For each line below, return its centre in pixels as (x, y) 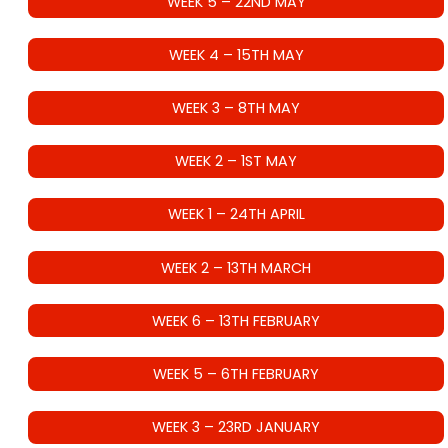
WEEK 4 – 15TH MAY (236, 54)
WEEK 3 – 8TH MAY (236, 108)
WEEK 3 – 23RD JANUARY (236, 427)
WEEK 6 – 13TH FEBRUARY (236, 320)
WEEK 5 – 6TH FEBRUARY (236, 374)
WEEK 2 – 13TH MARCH (236, 267)
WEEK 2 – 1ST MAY (236, 161)
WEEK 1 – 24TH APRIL (236, 214)
